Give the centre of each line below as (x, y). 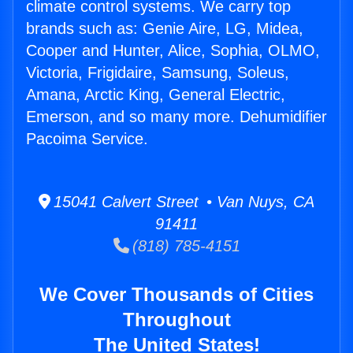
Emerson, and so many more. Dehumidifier (176, 117)
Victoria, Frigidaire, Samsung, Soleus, (158, 73)
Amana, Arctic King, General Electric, (156, 95)
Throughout (176, 320)
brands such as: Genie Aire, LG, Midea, (165, 29)
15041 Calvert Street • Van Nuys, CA (182, 202)
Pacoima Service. (87, 139)
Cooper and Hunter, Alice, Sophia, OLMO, (173, 51)
